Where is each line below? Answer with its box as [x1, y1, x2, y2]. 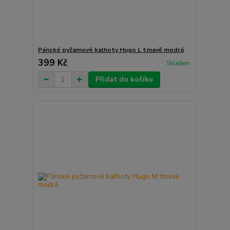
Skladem [166, 59, 190, 67]
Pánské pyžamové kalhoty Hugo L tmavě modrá [37, 46, 184, 54]
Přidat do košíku [95, 74, 153, 85]
